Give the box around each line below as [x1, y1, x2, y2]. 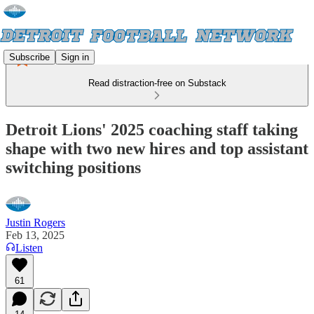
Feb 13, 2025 [6, 228, 64, 241]
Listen [15, 241, 43, 254]
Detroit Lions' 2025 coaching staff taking [6, 120, 298, 139]
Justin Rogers [6, 216, 65, 228]
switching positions [6, 158, 141, 177]
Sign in [61, 51, 89, 62]
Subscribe [9, 51, 50, 62]
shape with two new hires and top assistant [6, 139, 308, 158]
